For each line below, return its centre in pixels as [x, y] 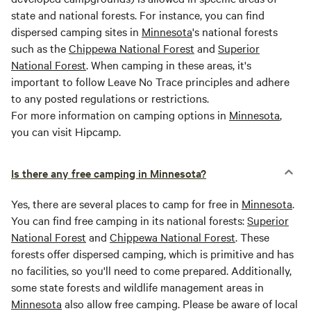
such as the [40, 48]
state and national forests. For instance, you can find [138, 15]
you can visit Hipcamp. [66, 132]
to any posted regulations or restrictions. [110, 98]
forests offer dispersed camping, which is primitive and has [152, 254]
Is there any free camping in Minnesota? [109, 173]
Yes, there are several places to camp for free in [126, 204]
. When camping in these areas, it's [169, 65]
